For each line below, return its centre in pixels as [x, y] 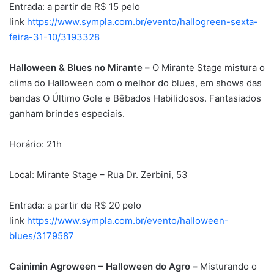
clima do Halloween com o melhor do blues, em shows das [135, 83]
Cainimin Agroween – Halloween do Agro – [105, 266]
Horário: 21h [35, 144]
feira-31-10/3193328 [54, 37]
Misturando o [228, 266]
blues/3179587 [42, 235]
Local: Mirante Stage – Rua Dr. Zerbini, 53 [98, 174]
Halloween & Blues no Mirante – [80, 67]
